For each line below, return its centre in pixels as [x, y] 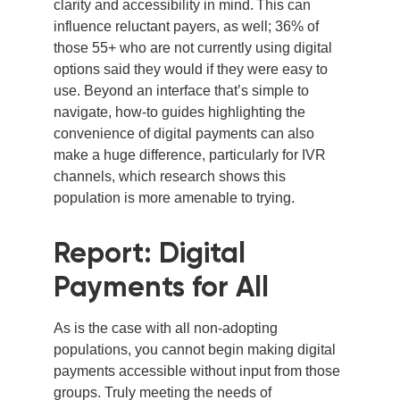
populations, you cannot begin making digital [195, 350]
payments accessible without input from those [197, 371]
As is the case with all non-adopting [166, 329]
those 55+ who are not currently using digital [193, 48]
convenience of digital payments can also [184, 134]
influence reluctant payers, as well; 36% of [186, 27]
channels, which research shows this [170, 177]
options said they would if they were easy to [191, 70]
